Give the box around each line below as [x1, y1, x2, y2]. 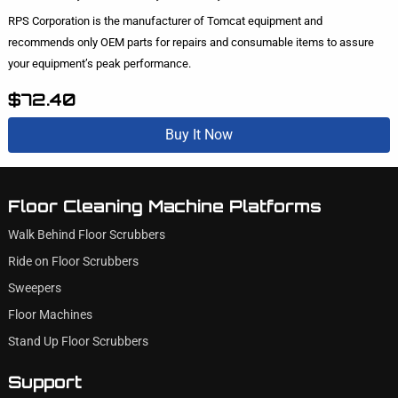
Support [7, 370, 82, 393]
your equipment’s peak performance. [7, 57, 191, 70]
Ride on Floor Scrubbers [7, 253, 139, 269]
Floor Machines [7, 306, 92, 322]
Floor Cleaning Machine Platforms [7, 195, 322, 217]
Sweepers [7, 280, 61, 296]
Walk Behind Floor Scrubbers [7, 227, 165, 243]
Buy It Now [165, 126, 233, 144]
